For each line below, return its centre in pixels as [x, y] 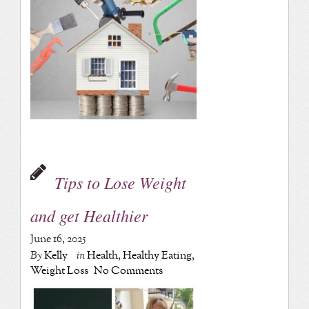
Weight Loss [59, 271]
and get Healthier [89, 216]
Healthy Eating [157, 256]
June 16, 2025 [58, 239]
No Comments [128, 271]
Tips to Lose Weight [120, 182]
